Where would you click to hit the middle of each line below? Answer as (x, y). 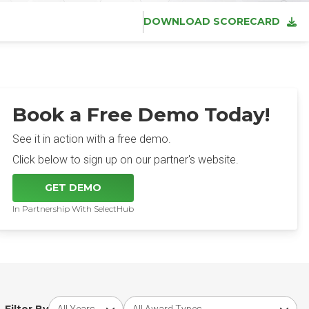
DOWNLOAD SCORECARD (212, 21)
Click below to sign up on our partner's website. (126, 160)
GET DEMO (73, 188)
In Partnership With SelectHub (73, 209)
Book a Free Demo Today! (141, 114)
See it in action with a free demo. (92, 139)
